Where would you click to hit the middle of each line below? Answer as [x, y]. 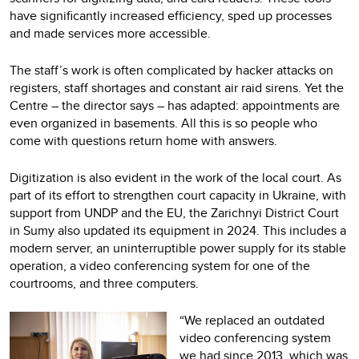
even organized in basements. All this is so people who [163, 123]
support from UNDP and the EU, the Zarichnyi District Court [174, 213]
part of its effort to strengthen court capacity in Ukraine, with [178, 196]
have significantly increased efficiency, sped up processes [171, 16]
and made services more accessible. [110, 34]
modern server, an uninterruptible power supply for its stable [178, 248]
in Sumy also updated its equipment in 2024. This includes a [178, 231]
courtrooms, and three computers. [104, 284]
